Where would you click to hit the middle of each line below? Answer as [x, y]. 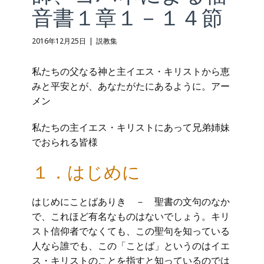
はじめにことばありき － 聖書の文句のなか [131, 202]
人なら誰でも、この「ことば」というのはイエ [131, 246]
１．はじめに [86, 172]
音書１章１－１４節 [127, 17]
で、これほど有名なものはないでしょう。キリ [131, 216]
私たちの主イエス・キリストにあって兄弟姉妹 [131, 127]
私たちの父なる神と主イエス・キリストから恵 [131, 71]
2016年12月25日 [59, 41]
